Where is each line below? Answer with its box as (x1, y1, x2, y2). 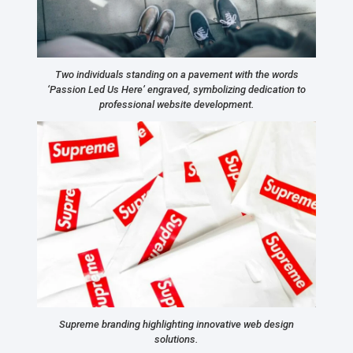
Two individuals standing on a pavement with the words (54, 68, 299, 80)
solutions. (154, 333, 199, 345)
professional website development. (98, 98, 255, 110)
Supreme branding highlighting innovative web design (59, 318, 294, 330)
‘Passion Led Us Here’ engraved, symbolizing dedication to (47, 83, 306, 95)
